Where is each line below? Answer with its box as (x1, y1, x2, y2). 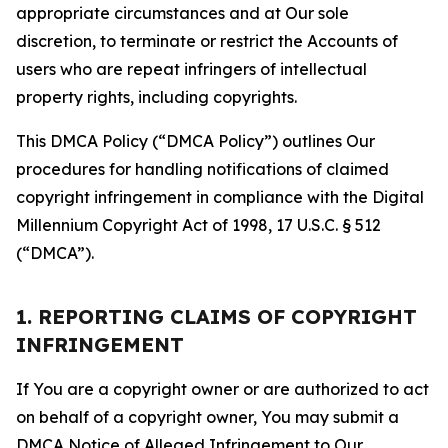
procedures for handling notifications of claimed (16, 159, 389, 179)
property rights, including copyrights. (16, 87, 297, 107)
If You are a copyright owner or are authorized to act (16, 379, 429, 399)
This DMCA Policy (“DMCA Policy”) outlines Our (16, 131, 375, 151)
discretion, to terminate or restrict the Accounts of (16, 31, 398, 51)
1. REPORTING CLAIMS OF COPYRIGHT (16, 304, 417, 329)
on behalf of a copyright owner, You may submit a (16, 407, 399, 427)
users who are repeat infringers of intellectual (16, 59, 367, 79)
